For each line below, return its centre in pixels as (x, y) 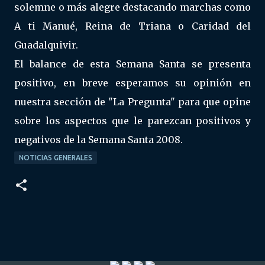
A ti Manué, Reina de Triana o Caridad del (132, 26)
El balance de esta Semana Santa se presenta (132, 64)
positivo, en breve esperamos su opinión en (132, 83)
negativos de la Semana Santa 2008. (98, 140)
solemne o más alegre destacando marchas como (132, 7)
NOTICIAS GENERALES (56, 158)
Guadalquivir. (46, 45)
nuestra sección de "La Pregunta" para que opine (132, 102)
